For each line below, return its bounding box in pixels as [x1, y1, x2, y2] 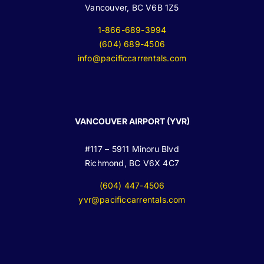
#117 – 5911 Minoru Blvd [85, 144, 179, 154]
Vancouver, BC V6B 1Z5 [85, 2, 179, 12]
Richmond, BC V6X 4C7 [84, 158, 180, 168]
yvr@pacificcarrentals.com [78, 194, 186, 204]
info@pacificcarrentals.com [77, 53, 187, 63]
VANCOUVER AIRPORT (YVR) [74, 116, 190, 126]
